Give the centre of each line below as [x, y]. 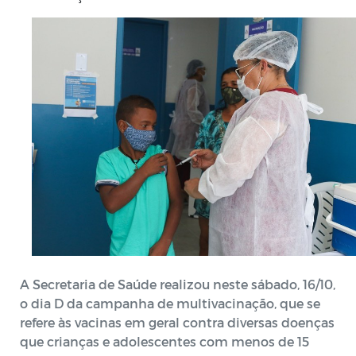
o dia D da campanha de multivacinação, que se [170, 303]
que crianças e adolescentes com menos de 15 [164, 341]
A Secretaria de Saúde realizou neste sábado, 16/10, [178, 284]
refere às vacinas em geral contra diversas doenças [177, 322]
